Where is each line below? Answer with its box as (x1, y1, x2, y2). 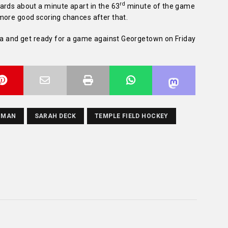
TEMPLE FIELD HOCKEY (94, 112, 168, 120)
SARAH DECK (34, 112, 76, 120)
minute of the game (125, 2, 195, 10)
